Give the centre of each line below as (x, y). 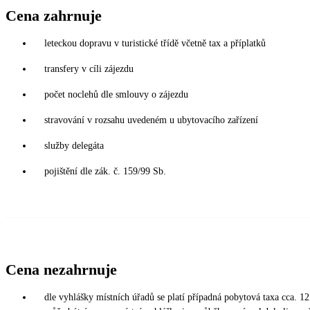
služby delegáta (74, 145)
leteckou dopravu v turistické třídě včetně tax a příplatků (155, 43)
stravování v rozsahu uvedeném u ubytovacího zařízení (151, 120)
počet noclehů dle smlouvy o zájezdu (116, 94)
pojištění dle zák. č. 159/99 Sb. (105, 171)
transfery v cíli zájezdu (89, 69)
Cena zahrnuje (54, 15)
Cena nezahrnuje (61, 269)
